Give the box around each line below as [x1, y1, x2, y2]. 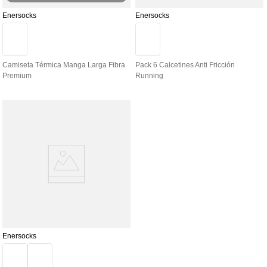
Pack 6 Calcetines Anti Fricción [135, 60, 235, 69]
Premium [2, 71, 32, 80]
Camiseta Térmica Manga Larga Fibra [2, 60, 125, 69]
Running [135, 71, 163, 80]
